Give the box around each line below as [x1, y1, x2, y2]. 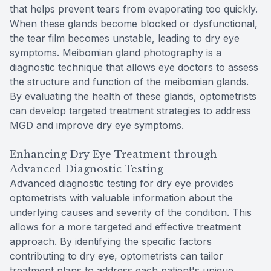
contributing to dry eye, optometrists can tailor [10, 249, 223, 262]
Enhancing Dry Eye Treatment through [10, 148, 217, 160]
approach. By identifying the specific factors [10, 235, 212, 247]
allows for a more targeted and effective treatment [10, 220, 241, 233]
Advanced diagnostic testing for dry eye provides [10, 177, 233, 189]
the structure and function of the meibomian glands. [10, 75, 249, 88]
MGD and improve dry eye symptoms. [10, 119, 184, 131]
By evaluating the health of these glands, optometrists [10, 90, 256, 102]
